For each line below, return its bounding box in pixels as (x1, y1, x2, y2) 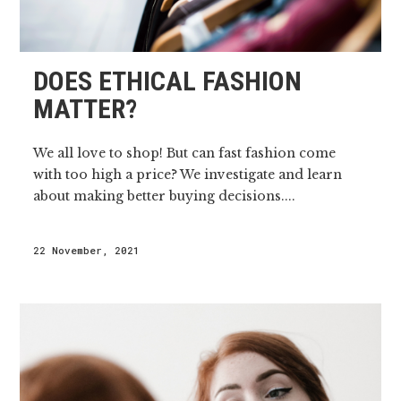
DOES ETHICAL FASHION (33, 64, 303, 97)
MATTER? (33, 92, 138, 124)
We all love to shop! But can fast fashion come (33, 144, 337, 161)
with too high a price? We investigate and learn (33, 166, 343, 183)
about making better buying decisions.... (33, 187, 296, 204)
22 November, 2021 (33, 243, 141, 257)
